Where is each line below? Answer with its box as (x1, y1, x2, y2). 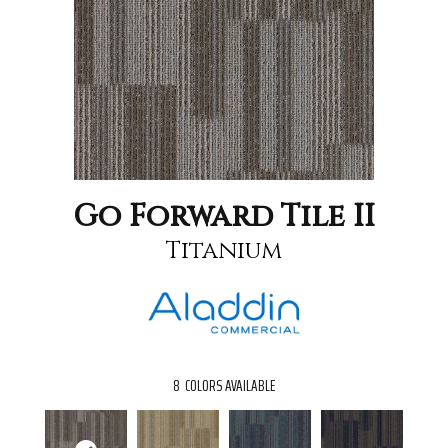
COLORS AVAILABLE (185, 373, 275, 399)
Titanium (166, 234, 282, 267)
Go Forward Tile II (73, 196, 375, 237)
